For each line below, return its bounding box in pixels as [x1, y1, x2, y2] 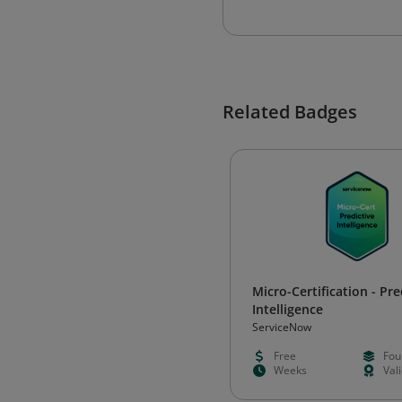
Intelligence [252, 301, 323, 318]
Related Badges [223, 100, 357, 124]
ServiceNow [252, 319, 311, 335]
